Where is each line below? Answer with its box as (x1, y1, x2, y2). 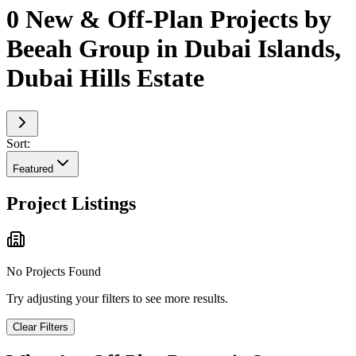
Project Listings (6, 192, 136, 214)
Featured (13, 162, 53, 175)
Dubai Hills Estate (6, 64, 204, 93)
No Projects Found (6, 265, 101, 279)
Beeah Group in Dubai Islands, (6, 34, 341, 64)
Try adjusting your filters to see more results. (6, 292, 228, 306)
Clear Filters (13, 321, 68, 334)
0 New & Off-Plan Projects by (6, 5, 331, 34)
